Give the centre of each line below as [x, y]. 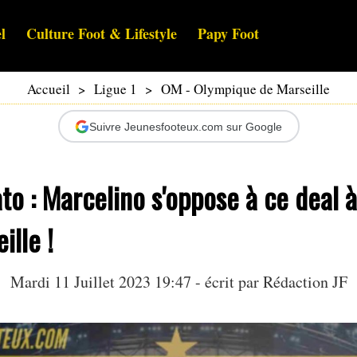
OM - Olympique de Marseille [245, 89]
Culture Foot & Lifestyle [102, 34]
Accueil [49, 89]
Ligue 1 [116, 89]
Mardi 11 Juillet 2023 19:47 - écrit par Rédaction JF [178, 282]
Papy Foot [228, 34]
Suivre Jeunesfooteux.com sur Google [186, 126]
